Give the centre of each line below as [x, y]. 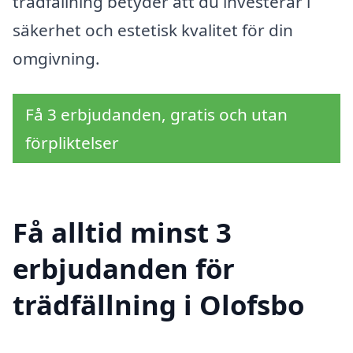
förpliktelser [72, 143]
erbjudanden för [124, 269]
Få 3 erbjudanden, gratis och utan [156, 115]
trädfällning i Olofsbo [158, 305]
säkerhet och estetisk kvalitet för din [153, 30]
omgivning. [56, 58]
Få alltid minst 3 [122, 232]
